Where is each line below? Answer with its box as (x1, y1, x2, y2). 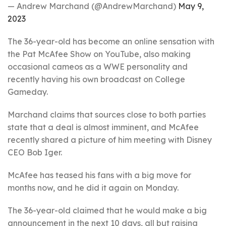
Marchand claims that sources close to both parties (8, 109, 206, 120)
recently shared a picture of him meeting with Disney (8, 135, 212, 145)
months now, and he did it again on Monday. (8, 183, 179, 193)
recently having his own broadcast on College (8, 74, 185, 84)
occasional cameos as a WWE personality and (8, 62, 188, 72)
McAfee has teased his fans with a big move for (8, 170, 191, 180)
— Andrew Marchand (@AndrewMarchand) (8, 1, 178, 11)
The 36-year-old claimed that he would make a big (8, 205, 207, 215)
